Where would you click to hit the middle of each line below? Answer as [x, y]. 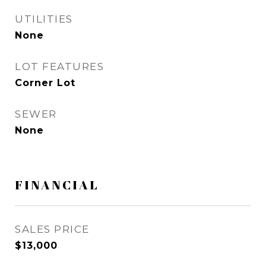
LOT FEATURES [59, 66]
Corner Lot [45, 83]
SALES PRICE [52, 229]
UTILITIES [44, 19]
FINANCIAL [57, 185]
